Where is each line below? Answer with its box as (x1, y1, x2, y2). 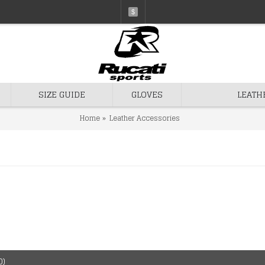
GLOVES (131, 87, 163, 102)
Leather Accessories (109, 111, 180, 124)
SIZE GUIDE (38, 87, 85, 102)
